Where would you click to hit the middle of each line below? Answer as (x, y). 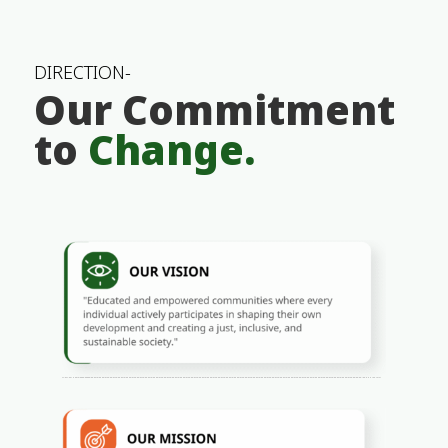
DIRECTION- (82, 72)
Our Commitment (214, 110)
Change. (171, 150)
